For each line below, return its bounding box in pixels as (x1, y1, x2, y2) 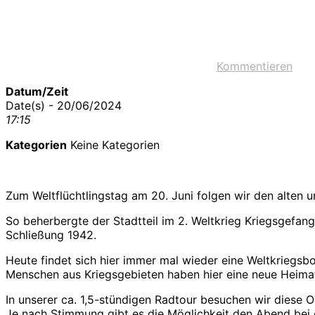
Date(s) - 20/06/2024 (6, 98, 122, 112)
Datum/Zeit (6, 84, 68, 98)
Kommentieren (217, 58, 292, 73)
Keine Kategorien (67, 137, 160, 152)
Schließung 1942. (6, 227, 96, 242)
